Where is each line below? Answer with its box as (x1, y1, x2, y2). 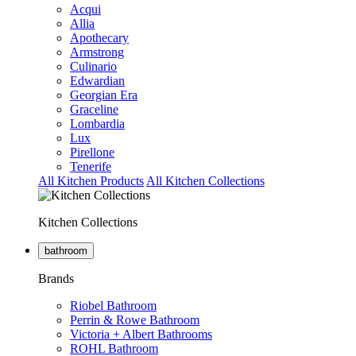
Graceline (70, 103, 118, 116)
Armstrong (70, 45, 124, 59)
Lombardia (70, 117, 125, 130)
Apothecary (70, 31, 129, 44)
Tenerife (70, 160, 111, 173)
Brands (38, 272, 74, 285)
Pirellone (70, 145, 114, 159)
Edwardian (70, 74, 125, 87)
